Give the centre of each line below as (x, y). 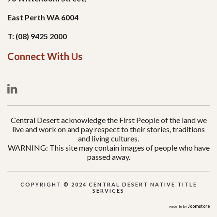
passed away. (108, 157)
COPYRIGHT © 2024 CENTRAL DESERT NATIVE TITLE (108, 184)
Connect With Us (45, 56)
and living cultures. (108, 138)
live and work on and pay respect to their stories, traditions (108, 129)
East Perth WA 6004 (43, 17)
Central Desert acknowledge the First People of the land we (108, 120)
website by (178, 206)
